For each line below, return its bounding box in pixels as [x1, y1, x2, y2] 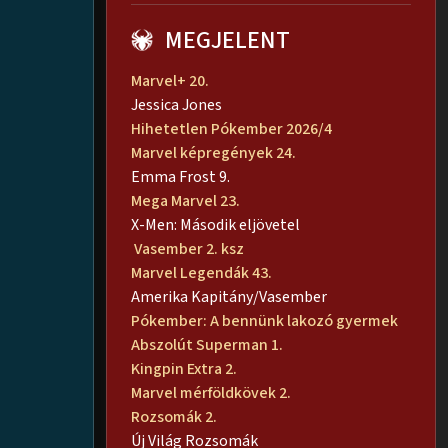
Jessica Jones [131, 94, 222, 117]
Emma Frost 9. [131, 166, 233, 189]
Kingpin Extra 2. [131, 358, 240, 381]
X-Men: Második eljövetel [131, 214, 300, 237]
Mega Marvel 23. [131, 190, 243, 213]
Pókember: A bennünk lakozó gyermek [131, 310, 398, 333]
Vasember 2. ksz [131, 238, 244, 261]
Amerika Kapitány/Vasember [131, 286, 327, 309]
